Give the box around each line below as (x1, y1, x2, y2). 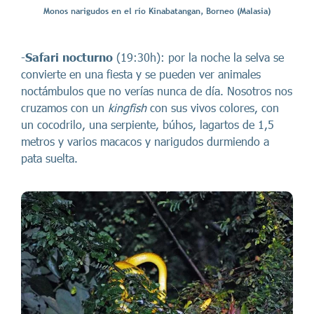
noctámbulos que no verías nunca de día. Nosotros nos (21, 84, 292, 97)
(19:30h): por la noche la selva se (113, 50, 284, 64)
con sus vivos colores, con (146, 101, 279, 114)
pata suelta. (21, 151, 78, 165)
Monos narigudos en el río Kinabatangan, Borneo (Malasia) (43, 6, 271, 17)
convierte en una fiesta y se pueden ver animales (21, 67, 261, 81)
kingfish (108, 101, 146, 114)
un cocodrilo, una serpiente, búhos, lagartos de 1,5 (21, 118, 274, 131)
